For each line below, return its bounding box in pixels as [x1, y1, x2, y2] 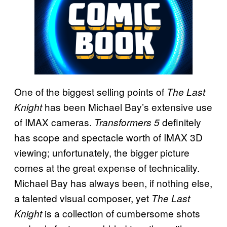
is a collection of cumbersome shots [42, 206, 200, 220]
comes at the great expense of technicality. [14, 161, 200, 175]
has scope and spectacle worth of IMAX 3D [14, 130, 203, 144]
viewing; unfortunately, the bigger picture [14, 145, 190, 160]
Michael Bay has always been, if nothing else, [14, 176, 212, 190]
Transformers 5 [94, 116, 160, 129]
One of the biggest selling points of [14, 85, 167, 99]
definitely [160, 115, 201, 129]
